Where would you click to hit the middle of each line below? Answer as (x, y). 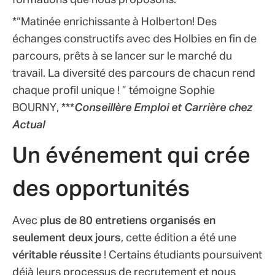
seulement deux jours (67, 238)
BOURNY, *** (43, 108)
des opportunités (101, 189)
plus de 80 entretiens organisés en (128, 221)
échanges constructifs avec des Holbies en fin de (134, 39)
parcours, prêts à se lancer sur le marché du (122, 56)
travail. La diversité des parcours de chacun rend (134, 73)
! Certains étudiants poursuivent (182, 255)
